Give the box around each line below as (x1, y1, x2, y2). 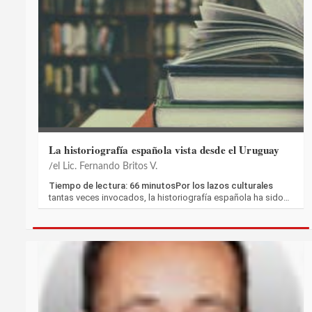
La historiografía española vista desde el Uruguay (49, 142, 280, 158)
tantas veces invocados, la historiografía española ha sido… (49, 192, 290, 203)
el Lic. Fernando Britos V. (53, 162, 157, 172)
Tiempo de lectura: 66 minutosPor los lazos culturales (49, 180, 273, 192)
